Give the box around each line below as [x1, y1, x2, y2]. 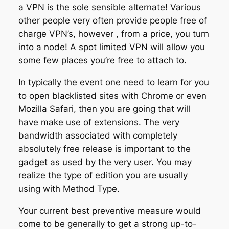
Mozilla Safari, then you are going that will [18, 104, 190, 114]
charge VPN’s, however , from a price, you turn [18, 29, 209, 39]
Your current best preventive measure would [18, 205, 201, 216]
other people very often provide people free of [18, 15, 207, 26]
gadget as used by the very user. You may [18, 157, 192, 168]
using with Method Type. [18, 184, 120, 194]
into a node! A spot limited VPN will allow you [18, 42, 205, 53]
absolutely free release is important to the [18, 144, 191, 154]
